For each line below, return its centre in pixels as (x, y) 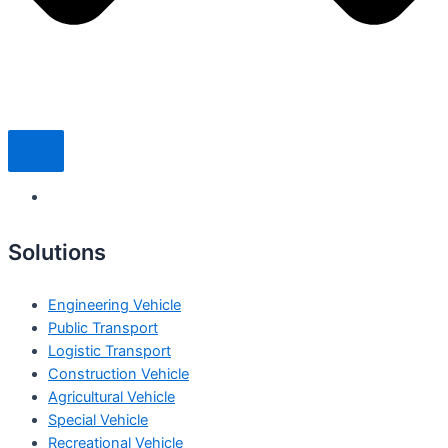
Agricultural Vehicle (111, 396)
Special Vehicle (98, 419)
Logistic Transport (109, 350)
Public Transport (103, 327)
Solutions (57, 251)
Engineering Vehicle (114, 304)
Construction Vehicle (118, 373)
